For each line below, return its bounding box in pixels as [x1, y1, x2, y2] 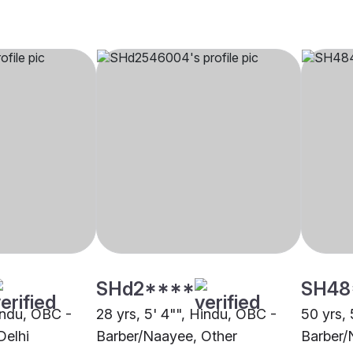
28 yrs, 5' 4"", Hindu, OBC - [96, 306, 277, 323]
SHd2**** [96, 277, 195, 301]
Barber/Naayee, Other [96, 328, 237, 345]
